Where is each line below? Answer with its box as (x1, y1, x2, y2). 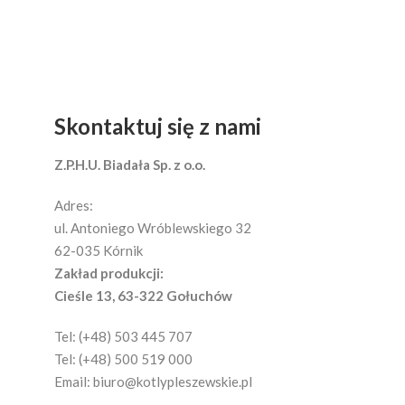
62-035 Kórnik (54, 242, 143, 259)
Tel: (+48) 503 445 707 (54, 328, 193, 345)
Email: (54, 373, 93, 391)
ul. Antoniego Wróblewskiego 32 (54, 220, 251, 237)
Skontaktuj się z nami (54, 113, 261, 140)
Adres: (54, 197, 93, 214)
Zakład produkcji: (54, 265, 164, 282)
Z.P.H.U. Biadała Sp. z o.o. (54, 156, 205, 174)
